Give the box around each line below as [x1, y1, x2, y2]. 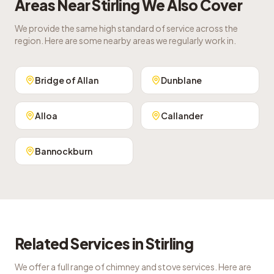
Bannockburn [35, 146, 92, 157]
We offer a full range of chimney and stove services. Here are [15, 261, 251, 272]
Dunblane [161, 75, 202, 86]
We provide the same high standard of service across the [15, 23, 238, 34]
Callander [161, 110, 203, 121]
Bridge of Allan [35, 75, 98, 86]
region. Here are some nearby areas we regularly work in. [15, 35, 236, 46]
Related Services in [15, 234, 146, 253]
